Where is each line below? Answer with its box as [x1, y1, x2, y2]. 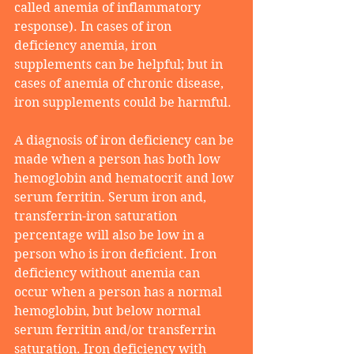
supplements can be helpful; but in [14, 57, 226, 73]
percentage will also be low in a [14, 228, 208, 243]
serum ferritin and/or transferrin [14, 322, 219, 338]
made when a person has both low [14, 152, 224, 168]
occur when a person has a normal [14, 284, 225, 300]
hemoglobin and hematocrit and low [14, 171, 237, 186]
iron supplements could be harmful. [14, 95, 232, 111]
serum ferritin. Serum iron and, [14, 190, 209, 205]
